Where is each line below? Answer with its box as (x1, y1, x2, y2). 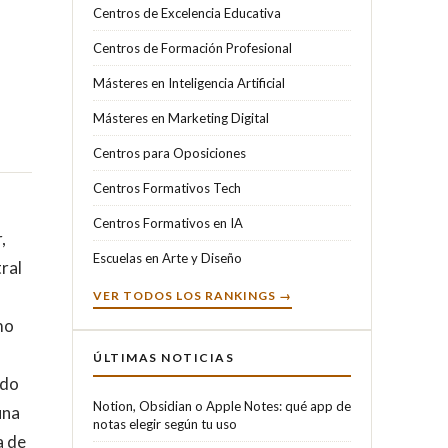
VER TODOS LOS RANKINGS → (93, 287, 292, 303)
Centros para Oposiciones (93, 144, 246, 161)
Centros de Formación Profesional (93, 39, 292, 56)
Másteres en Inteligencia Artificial (93, 74, 285, 91)
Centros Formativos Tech (93, 179, 241, 196)
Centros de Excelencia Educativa (93, 4, 281, 21)
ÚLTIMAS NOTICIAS (93, 349, 234, 365)
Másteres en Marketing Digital (93, 109, 269, 126)
